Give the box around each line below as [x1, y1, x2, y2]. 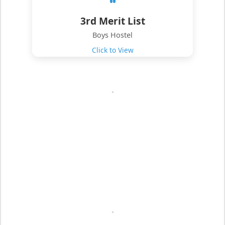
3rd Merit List [80, 14, 145, 28]
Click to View [91, 45, 134, 55]
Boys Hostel [92, 30, 133, 40]
